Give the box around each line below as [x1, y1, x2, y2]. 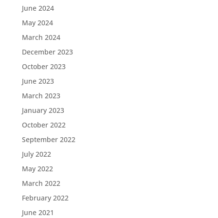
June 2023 [21, 76, 54, 86]
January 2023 [21, 105, 64, 115]
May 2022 [21, 163, 53, 173]
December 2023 [21, 47, 73, 56]
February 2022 [21, 193, 69, 202]
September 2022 [21, 134, 75, 144]
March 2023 [21, 91, 60, 100]
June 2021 [21, 207, 54, 217]
